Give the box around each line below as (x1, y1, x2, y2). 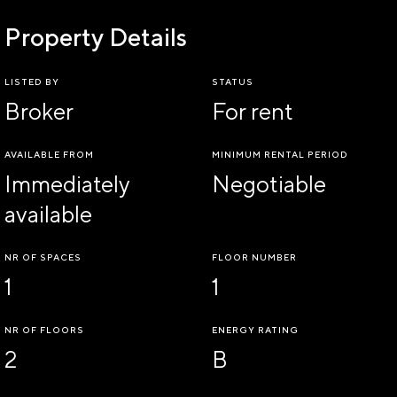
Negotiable (212, 170, 326, 198)
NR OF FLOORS (4, 324, 84, 335)
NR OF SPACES (4, 252, 82, 262)
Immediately (4, 170, 130, 198)
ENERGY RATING (212, 324, 299, 335)
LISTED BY (4, 76, 59, 87)
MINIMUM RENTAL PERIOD (212, 149, 348, 160)
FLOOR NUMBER (212, 252, 297, 262)
